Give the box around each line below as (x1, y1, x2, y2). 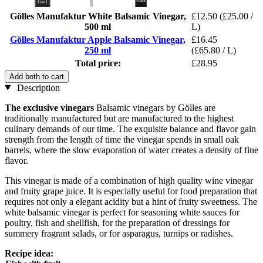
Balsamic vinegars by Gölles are (96, 102, 215, 113)
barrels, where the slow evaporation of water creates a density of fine (5, 144, 258, 155)
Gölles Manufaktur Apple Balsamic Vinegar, (10, 34, 186, 45)
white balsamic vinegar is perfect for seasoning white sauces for (5, 207, 240, 217)
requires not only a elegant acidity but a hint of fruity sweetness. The (5, 196, 257, 207)
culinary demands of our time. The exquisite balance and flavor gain (5, 123, 256, 134)
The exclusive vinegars (5, 102, 96, 113)
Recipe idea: (5, 248, 53, 258)
